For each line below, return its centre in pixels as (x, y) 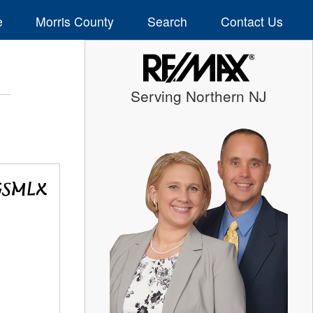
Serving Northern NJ (199, 95)
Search (168, 21)
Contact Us (252, 21)
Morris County (75, 21)
